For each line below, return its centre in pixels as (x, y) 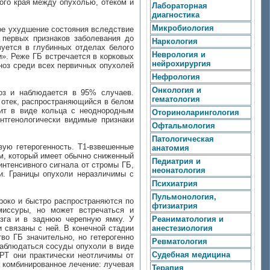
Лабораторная (180, 6)
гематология (176, 99)
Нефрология (176, 77)
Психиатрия (175, 184)
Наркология (175, 41)
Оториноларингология (196, 112)
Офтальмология (184, 126)
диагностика (176, 15)
